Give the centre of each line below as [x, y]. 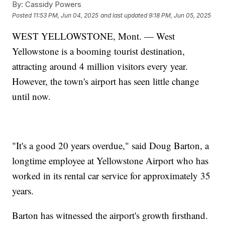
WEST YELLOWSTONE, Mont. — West [94, 36]
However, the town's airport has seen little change [106, 81]
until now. [32, 96]
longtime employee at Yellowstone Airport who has [110, 161]
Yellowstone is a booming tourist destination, [99, 51]
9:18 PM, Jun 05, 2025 [180, 15]
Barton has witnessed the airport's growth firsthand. [110, 215]
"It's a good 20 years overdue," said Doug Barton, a [111, 146]
